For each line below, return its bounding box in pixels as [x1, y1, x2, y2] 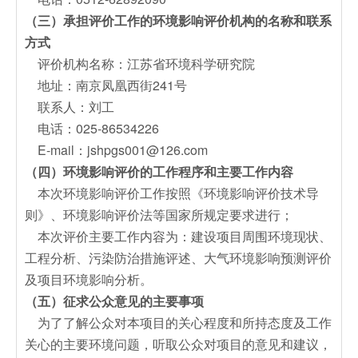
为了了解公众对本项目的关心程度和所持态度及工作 [25, 312, 332, 332]
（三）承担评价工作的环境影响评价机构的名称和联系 [25, 10, 332, 30]
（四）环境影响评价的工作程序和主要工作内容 [25, 161, 293, 181]
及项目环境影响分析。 [25, 269, 153, 288]
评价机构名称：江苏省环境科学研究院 [25, 54, 255, 73]
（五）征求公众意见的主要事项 [25, 291, 204, 310]
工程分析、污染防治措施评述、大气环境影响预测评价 [25, 248, 332, 267]
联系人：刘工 [25, 97, 117, 116]
